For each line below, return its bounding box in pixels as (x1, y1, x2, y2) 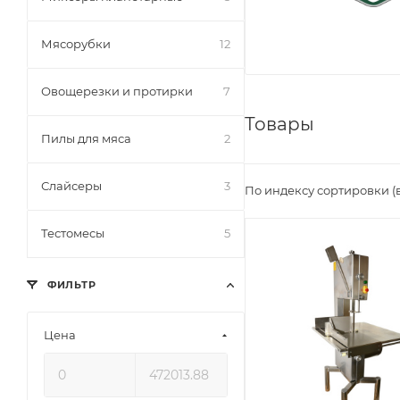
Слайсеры (41, 179, 102, 193)
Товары (245, 113, 314, 136)
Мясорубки (41, 37, 111, 51)
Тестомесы (41, 226, 104, 240)
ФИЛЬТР (44, 279, 96, 291)
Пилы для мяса (41, 131, 131, 146)
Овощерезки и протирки (41, 84, 193, 98)
